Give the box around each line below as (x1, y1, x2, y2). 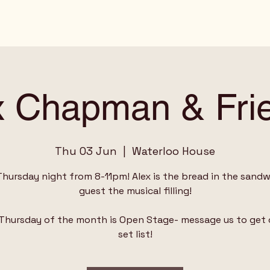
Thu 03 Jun (55, 144, 117, 158)
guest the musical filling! (78, 184, 192, 197)
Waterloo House (132, 144, 215, 158)
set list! (118, 228, 152, 240)
